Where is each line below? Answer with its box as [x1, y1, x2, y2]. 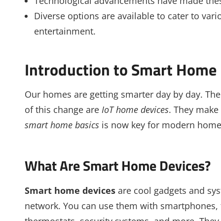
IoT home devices [102, 104, 169, 116]
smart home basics [25, 119, 99, 131]
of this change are [25, 104, 102, 116]
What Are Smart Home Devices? [25, 155, 211, 177]
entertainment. [34, 25, 96, 37]
